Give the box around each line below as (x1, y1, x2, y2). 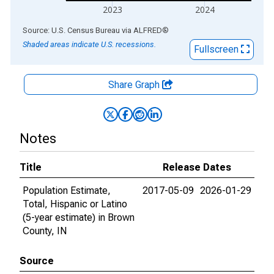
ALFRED (133, 26, 162, 35)
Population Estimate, (23, 185, 111, 196)
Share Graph (108, 79, 162, 91)
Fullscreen (194, 43, 241, 55)
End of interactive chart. (10, 24, 111, 35)
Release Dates (163, 161, 231, 173)
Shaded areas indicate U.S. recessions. (23, 40, 156, 49)
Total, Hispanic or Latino (23, 198, 127, 210)
